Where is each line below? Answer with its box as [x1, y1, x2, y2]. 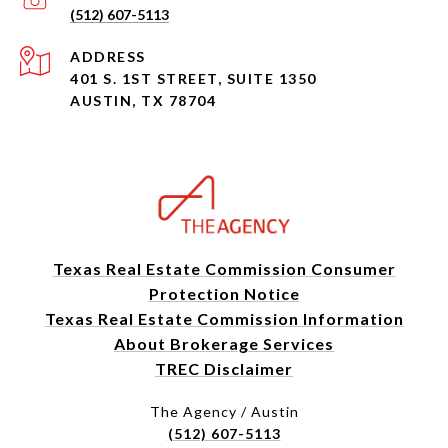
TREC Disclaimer [155, 359, 293, 379]
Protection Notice [148, 284, 300, 304]
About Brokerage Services [114, 334, 334, 354]
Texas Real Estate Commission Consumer [52, 259, 396, 279]
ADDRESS [70, 48, 146, 66]
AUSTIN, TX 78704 [70, 92, 216, 110]
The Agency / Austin [149, 403, 299, 421]
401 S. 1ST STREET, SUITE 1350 [70, 70, 317, 88]
